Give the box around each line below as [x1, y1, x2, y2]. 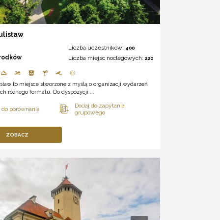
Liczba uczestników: [68, 44, 125, 52]
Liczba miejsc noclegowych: [68, 55, 145, 62]
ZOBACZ [6, 132, 29, 138]
